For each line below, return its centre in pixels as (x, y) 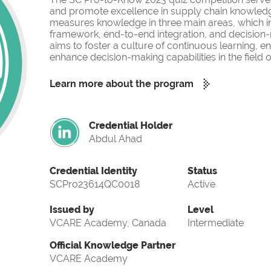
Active (201, 184)
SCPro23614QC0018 (95, 184)
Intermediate (216, 223)
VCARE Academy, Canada (108, 223)
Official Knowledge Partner (113, 246)
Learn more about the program (122, 84)
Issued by (72, 210)
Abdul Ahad (116, 139)
